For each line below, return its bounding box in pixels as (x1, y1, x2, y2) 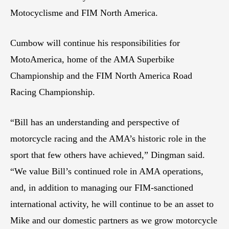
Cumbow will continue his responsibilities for (10, 37, 180, 48)
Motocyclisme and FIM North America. (10, 7, 158, 18)
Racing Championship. (10, 86, 95, 97)
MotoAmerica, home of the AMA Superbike (10, 54, 174, 64)
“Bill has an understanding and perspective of (10, 117, 179, 127)
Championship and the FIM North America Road (10, 70, 192, 81)
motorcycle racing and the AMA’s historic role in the (10, 133, 206, 144)
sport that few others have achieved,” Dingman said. (10, 149, 205, 160)
